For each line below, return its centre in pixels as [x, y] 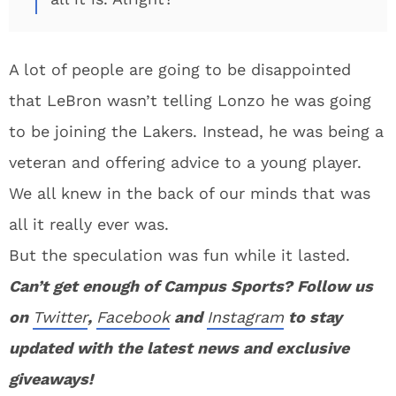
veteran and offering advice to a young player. [185, 162]
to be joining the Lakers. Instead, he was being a [196, 131]
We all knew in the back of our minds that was [190, 193]
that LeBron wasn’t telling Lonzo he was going [190, 100]
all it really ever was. [89, 224]
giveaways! [51, 379]
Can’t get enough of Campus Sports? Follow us [191, 286]
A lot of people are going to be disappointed [180, 69]
